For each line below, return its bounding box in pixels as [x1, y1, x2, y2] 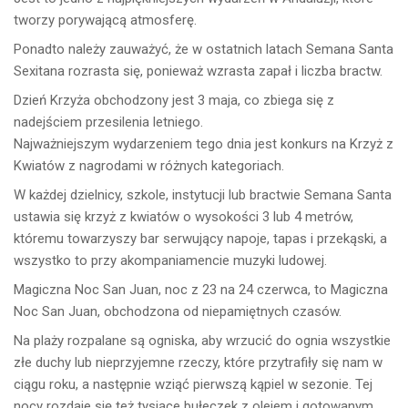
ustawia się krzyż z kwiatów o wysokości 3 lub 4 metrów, [14, 208, 353, 225]
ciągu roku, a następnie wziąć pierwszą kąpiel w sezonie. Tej [14, 375, 372, 393]
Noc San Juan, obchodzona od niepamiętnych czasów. [14, 302, 342, 320]
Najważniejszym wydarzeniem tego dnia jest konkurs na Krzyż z [14, 135, 393, 152]
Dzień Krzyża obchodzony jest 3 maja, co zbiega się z [14, 91, 334, 108]
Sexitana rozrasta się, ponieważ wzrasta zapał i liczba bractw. [14, 62, 382, 79]
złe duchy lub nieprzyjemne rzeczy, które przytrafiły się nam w [14, 353, 382, 371]
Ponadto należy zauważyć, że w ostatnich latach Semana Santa [14, 40, 393, 57]
